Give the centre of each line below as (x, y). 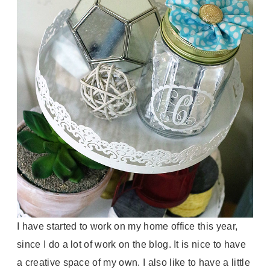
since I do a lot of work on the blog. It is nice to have (131, 244)
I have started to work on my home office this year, (127, 226)
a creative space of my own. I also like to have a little (133, 262)
